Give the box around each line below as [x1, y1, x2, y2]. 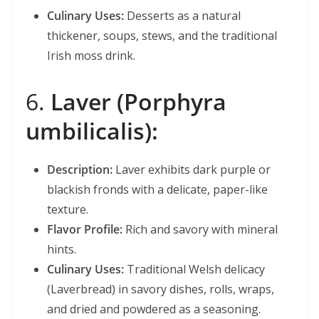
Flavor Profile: [47, 221, 122, 237]
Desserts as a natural [124, 8, 241, 23]
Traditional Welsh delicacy [124, 261, 265, 277]
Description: [47, 162, 113, 177]
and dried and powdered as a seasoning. [47, 301, 261, 317]
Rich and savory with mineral [122, 221, 278, 237]
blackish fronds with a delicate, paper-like [47, 182, 268, 197]
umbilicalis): [26, 115, 158, 146]
